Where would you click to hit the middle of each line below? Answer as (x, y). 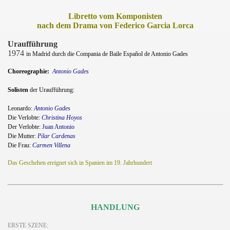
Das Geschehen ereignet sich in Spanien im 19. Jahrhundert (80, 162)
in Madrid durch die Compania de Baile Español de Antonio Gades (107, 54)
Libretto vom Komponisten (115, 16)
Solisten (18, 90)
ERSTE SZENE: (28, 225)
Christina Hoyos (62, 117)
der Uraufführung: (51, 90)
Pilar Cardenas (56, 136)
